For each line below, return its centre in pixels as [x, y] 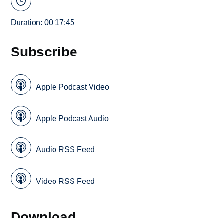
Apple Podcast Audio [73, 118]
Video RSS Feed [66, 181]
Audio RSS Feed [66, 150]
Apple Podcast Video [73, 87]
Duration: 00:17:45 [43, 23]
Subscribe [44, 52]
